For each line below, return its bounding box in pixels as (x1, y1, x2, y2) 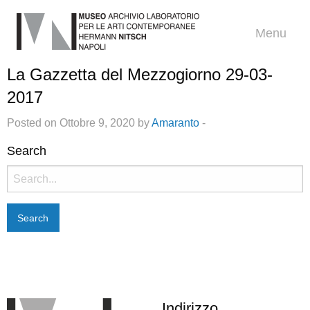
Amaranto (152, 117, 199, 129)
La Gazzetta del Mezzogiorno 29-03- (7, 65, 273, 84)
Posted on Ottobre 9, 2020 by (7, 117, 152, 129)
